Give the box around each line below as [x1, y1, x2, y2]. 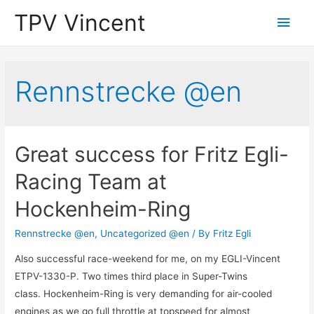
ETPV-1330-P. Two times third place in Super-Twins [15, 271, 248, 282]
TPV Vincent [14, 8, 146, 36]
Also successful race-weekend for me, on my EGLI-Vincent [15, 253, 281, 265]
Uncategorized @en [100, 228, 190, 240]
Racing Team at [15, 169, 168, 195]
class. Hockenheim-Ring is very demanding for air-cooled [15, 288, 273, 300]
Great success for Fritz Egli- [15, 142, 289, 168]
